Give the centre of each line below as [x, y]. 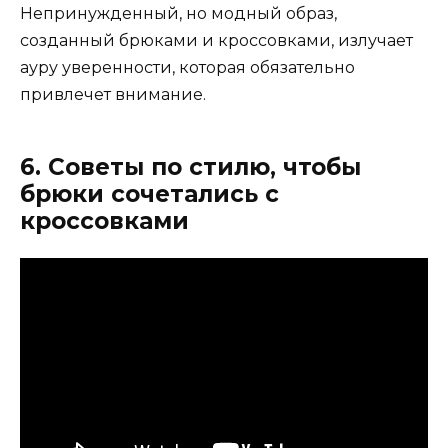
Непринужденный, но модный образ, [178, 14]
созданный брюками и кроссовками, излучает [216, 41]
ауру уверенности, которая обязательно [187, 68]
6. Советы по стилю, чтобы [190, 167]
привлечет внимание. [113, 95]
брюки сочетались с [149, 194]
